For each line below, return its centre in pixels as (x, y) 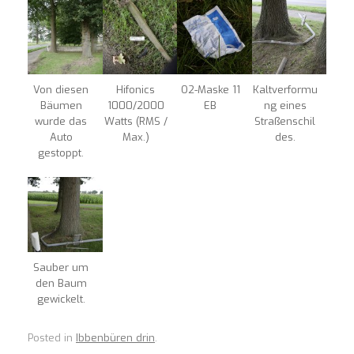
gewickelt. (61, 299)
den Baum (61, 283)
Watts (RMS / (136, 122)
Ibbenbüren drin (115, 338)
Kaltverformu (285, 90)
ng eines (285, 106)
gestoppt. (61, 153)
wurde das (61, 122)
